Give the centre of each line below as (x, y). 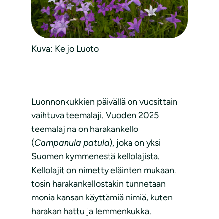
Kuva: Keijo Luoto (65, 49)
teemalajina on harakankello (85, 129)
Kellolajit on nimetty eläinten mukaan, (104, 170)
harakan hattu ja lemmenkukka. (91, 211)
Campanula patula (72, 143)
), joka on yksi (135, 143)
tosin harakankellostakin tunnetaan (99, 184)
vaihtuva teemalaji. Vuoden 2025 (95, 116)
